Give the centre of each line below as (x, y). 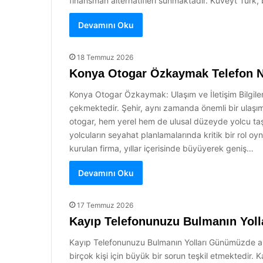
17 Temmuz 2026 (105, 205)
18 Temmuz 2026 (105, 57)
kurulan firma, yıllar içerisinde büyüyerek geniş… (161, 148)
